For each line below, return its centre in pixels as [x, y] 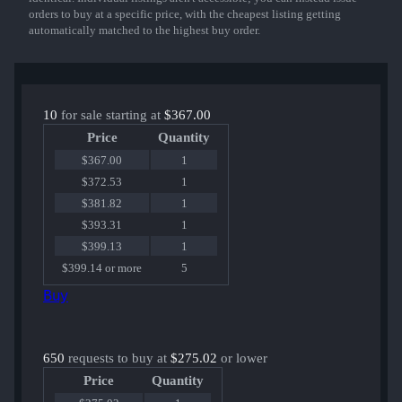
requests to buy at [118, 358]
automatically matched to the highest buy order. [144, 31]
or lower [242, 358]
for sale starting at [111, 115]
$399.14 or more [102, 268]
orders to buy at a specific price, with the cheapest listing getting [185, 14]
